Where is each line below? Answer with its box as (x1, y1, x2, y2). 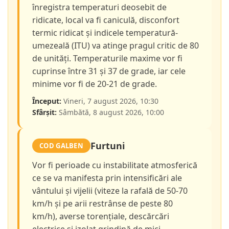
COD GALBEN (39, 141, 83, 151)
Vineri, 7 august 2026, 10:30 (61, 96, 158, 106)
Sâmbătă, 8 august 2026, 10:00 (57, 107, 164, 118)
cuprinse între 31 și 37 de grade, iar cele (32, 65, 186, 77)
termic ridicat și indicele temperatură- (32, 27, 178, 39)
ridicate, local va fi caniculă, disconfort (32, 14, 179, 26)
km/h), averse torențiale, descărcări (32, 211, 169, 222)
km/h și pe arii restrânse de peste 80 (32, 198, 173, 210)
